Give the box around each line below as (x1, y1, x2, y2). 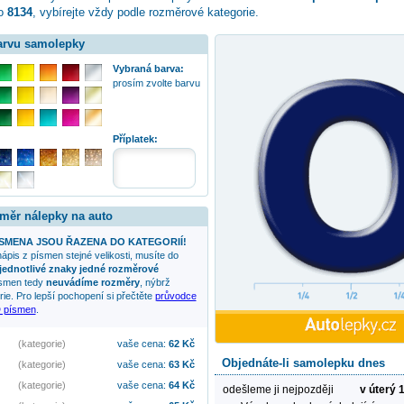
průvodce (154, 290, 197, 301)
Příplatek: (112, 133, 158, 144)
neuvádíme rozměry (45, 277, 140, 288)
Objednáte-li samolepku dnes (221, 356, 385, 370)
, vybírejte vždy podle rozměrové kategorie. (32, 5, 259, 19)
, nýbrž (139, 277, 170, 288)
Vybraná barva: (112, 63, 184, 74)
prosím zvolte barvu (112, 78, 200, 88)
